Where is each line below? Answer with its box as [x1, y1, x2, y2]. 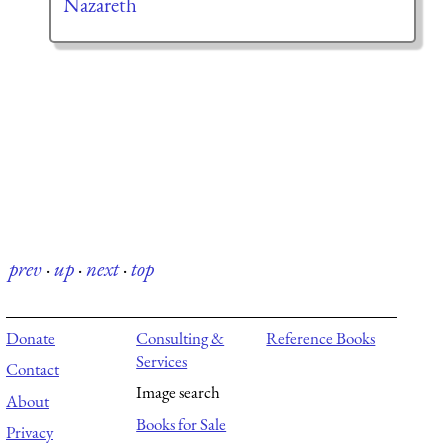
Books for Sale [136, 412, 227, 435]
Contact [6, 358, 59, 381]
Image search [136, 381, 221, 404]
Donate [6, 326, 55, 349]
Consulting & [136, 326, 225, 349]
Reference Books [266, 326, 376, 349]
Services [136, 349, 188, 372]
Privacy [6, 421, 53, 444]
